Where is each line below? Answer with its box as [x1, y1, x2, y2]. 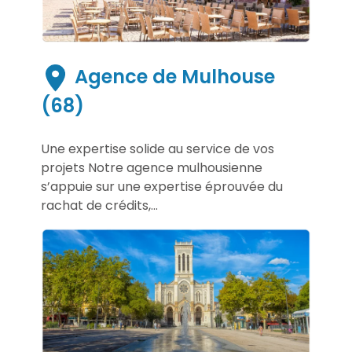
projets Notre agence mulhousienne [41, 159, 262, 178]
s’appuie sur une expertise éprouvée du [41, 178, 283, 196]
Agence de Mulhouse [69, 64, 275, 90]
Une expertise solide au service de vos [41, 140, 274, 159]
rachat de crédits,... [41, 196, 158, 215]
